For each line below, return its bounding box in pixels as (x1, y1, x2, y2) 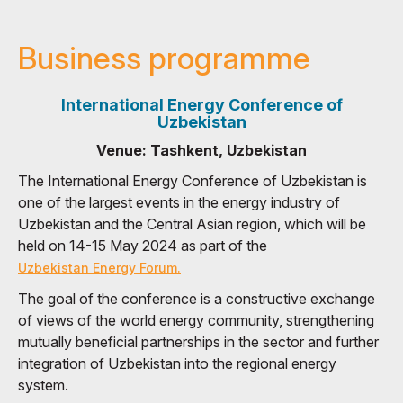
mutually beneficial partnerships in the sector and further (18, 332, 379, 351)
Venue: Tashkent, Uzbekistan (96, 140, 307, 159)
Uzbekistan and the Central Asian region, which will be (18, 214, 366, 233)
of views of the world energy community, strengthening (18, 310, 374, 329)
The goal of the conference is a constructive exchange (18, 289, 375, 308)
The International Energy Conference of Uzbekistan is (18, 171, 367, 190)
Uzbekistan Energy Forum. (18, 259, 181, 275)
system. (18, 375, 68, 394)
